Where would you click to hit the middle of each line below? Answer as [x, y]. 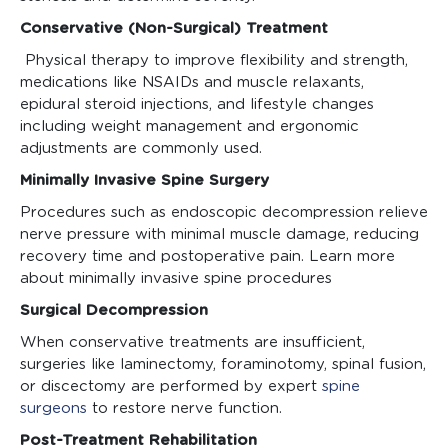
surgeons [53, 409]
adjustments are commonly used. [141, 149]
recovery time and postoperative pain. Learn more [207, 257]
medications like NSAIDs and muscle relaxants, [192, 83]
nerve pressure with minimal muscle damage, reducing [219, 235]
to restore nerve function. [184, 409]
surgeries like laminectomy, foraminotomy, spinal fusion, [223, 365]
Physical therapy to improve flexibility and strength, [214, 61]
